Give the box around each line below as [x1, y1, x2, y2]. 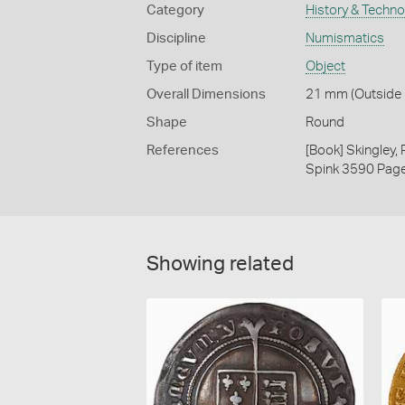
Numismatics [305, 31, 384, 45]
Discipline [146, 31, 206, 45]
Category [146, 3, 204, 17]
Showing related [146, 253, 294, 274]
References [146, 143, 219, 157]
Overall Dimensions [146, 87, 266, 101]
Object [305, 59, 345, 73]
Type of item [146, 59, 222, 73]
